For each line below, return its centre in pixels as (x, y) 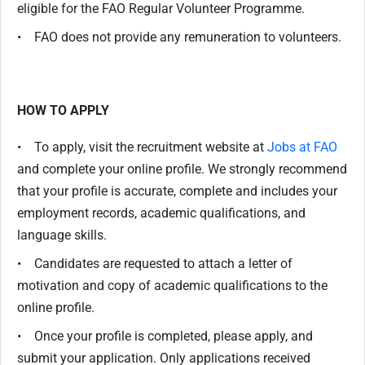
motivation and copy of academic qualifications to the (172, 286)
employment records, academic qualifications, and (161, 213)
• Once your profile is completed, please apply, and (165, 336)
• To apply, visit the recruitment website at (142, 147)
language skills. (62, 235)
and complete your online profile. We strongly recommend (182, 169)
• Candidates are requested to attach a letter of (155, 264)
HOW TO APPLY (63, 110)
